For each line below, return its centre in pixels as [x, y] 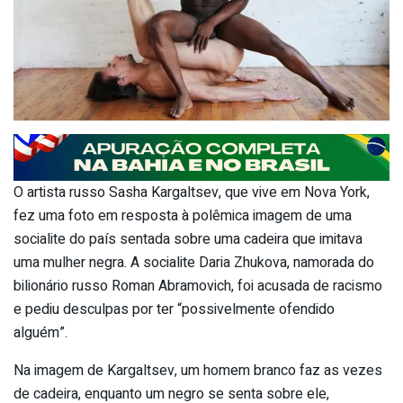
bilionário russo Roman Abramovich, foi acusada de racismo [198, 286]
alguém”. [40, 332]
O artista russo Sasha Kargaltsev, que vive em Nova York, [192, 192]
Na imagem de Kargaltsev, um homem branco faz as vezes [198, 370]
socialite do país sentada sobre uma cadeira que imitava [188, 239]
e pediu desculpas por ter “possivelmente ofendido [174, 309]
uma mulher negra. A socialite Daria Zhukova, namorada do [194, 262]
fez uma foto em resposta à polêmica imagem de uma [183, 215]
